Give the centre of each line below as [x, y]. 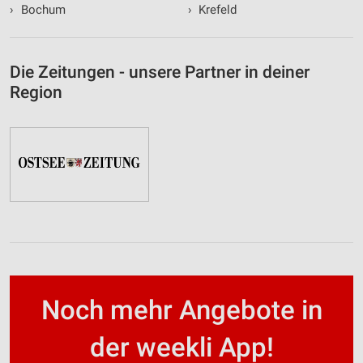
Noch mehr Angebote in [181, 310]
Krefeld [216, 10]
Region [36, 93]
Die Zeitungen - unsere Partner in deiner [160, 73]
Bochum [41, 10]
